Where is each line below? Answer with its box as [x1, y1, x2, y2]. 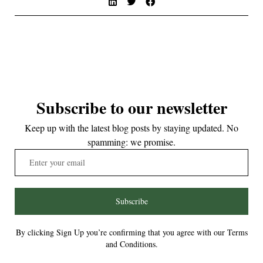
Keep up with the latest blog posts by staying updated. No [25, 121, 238, 134]
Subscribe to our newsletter [36, 95, 227, 120]
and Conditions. [105, 238, 158, 249]
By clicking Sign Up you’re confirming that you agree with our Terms [15, 226, 248, 238]
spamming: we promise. [87, 135, 176, 148]
